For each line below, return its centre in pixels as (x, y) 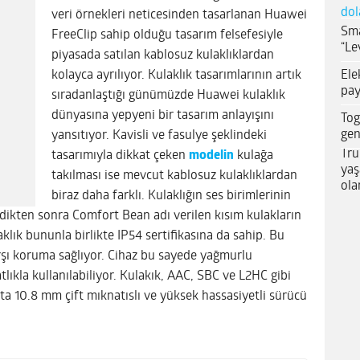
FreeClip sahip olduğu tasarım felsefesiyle (167, 35)
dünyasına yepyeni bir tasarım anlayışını (163, 115)
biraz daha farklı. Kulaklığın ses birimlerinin (171, 196)
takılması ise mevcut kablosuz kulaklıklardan (174, 176)
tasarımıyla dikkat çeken (120, 155)
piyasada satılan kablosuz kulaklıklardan (163, 55)
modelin (211, 155)
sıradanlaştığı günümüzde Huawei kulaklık (168, 95)
